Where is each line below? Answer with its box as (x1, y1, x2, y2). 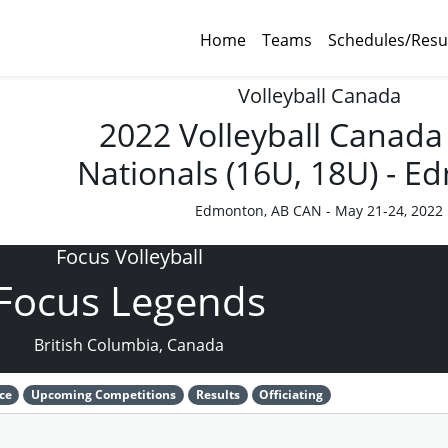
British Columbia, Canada (34, 334, 224, 356)
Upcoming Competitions (31, 386, 177, 403)
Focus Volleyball (55, 243, 203, 270)
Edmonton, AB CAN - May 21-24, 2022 (195, 201, 443, 220)
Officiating (259, 386, 324, 403)
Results (195, 386, 240, 403)
